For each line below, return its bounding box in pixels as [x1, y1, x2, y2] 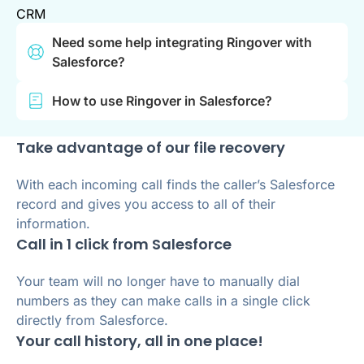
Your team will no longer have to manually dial [16, 273, 300, 290]
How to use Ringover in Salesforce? [52, 93, 272, 110]
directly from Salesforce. [16, 312, 168, 329]
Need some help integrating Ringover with [52, 34, 312, 51]
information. [16, 215, 90, 232]
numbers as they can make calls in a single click [16, 292, 310, 310]
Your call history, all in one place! [16, 331, 263, 352]
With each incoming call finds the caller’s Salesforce [16, 176, 335, 193]
